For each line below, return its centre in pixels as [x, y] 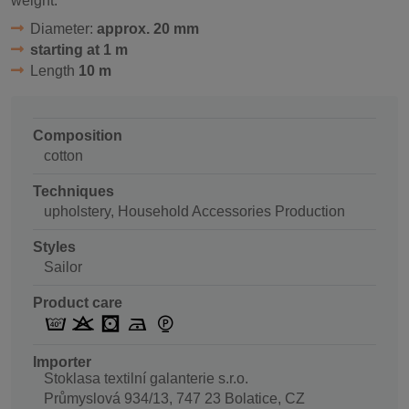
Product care [78, 303]
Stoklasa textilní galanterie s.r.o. [146, 378]
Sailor [63, 267]
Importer [62, 362]
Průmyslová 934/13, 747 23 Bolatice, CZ [174, 398]
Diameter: [63, 29]
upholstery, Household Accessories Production [194, 212]
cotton [63, 156]
